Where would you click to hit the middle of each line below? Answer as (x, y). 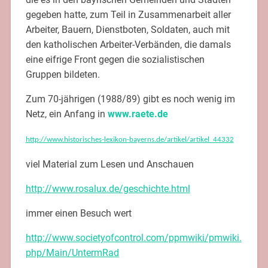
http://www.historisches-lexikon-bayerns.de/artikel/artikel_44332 (130, 139)
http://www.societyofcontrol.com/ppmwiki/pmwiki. (133, 237)
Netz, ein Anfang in (66, 114)
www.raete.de (138, 114)
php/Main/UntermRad (72, 252)
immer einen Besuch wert (78, 213)
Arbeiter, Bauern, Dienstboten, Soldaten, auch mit (127, 29)
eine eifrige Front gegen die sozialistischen (115, 59)
